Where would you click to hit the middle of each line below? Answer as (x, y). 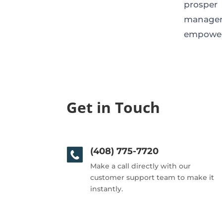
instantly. (106, 189)
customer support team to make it (152, 178)
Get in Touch (113, 108)
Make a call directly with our (140, 166)
